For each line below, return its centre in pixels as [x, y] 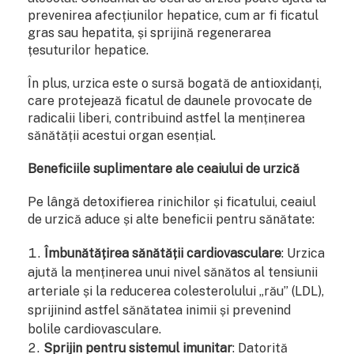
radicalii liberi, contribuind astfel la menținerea [166, 118]
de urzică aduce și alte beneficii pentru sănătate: [171, 219]
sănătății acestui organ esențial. [122, 135]
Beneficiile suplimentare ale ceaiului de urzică [164, 168]
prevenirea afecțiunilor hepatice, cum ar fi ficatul [173, 15]
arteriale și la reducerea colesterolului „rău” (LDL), [176, 291]
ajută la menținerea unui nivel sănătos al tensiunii [173, 272]
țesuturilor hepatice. [88, 50]
